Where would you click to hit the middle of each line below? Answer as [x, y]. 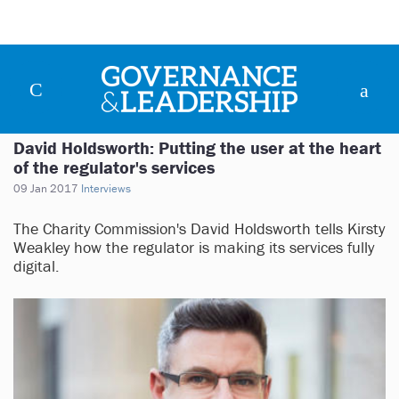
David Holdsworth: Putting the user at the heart [197, 148]
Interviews [106, 189]
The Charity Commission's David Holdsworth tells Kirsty [199, 229]
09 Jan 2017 [46, 189]
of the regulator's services [114, 167]
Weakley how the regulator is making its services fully [194, 248]
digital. [37, 266]
